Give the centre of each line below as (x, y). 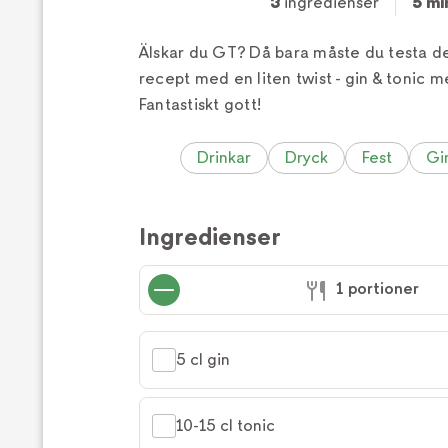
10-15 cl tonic (225, 425)
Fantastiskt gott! (201, 104)
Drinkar (223, 157)
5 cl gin (203, 359)
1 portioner (377, 289)
